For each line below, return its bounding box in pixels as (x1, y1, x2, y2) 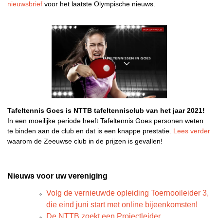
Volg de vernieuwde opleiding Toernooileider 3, (46, 189, 209, 197)
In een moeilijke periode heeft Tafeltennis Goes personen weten (7, 117, 203, 125)
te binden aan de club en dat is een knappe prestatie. (7, 127, 171, 135)
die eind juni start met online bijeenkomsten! (46, 200, 198, 209)
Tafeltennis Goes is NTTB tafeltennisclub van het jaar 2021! (7, 107, 205, 114)
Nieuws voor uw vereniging (7, 172, 108, 180)
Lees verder (171, 127, 210, 135)
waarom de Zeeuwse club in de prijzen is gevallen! (7, 137, 163, 145)
